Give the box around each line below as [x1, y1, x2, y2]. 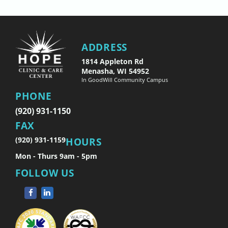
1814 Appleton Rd [81, 56, 144, 66]
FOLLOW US [15, 165, 74, 180]
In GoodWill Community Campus [81, 75, 168, 83]
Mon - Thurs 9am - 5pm [15, 151, 97, 161]
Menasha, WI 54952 [81, 66, 149, 76]
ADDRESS [81, 40, 127, 54]
